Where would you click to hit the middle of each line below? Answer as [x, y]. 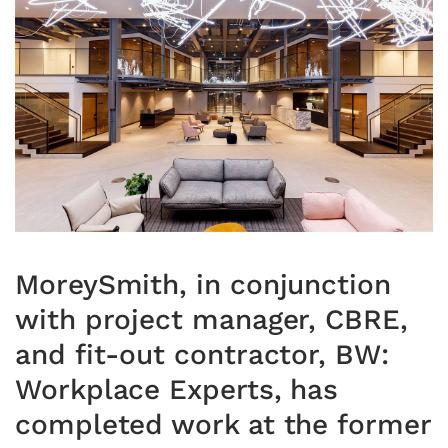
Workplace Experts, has [177, 389]
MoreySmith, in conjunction [203, 284]
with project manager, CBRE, [211, 319]
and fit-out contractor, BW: [202, 354]
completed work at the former [223, 424]
